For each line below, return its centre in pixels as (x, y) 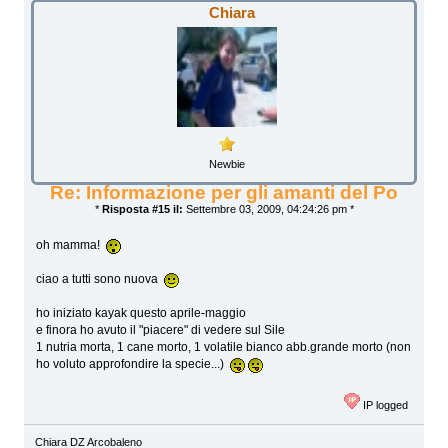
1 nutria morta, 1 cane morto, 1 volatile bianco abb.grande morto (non (224, 347)
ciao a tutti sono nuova (100, 279)
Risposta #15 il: (142, 209)
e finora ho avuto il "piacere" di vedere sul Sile (161, 330)
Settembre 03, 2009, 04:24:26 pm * (268, 209)
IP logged (384, 405)
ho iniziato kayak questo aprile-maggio (141, 313)
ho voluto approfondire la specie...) (133, 364)
